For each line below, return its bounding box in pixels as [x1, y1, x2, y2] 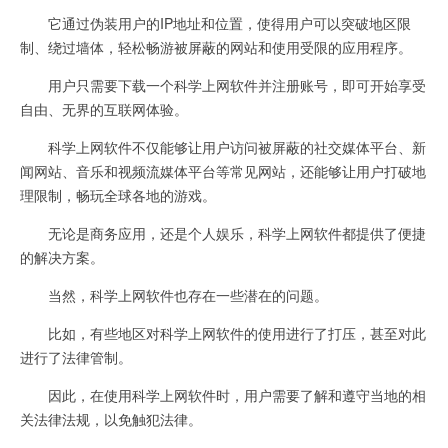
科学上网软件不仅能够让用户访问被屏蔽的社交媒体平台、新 [20, 137, 426, 157]
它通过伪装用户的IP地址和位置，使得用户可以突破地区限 [20, 13, 411, 33]
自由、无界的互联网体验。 [20, 99, 188, 119]
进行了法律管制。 [20, 347, 132, 367]
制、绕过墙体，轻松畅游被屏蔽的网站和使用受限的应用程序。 [20, 37, 412, 57]
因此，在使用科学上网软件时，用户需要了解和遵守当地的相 [20, 385, 426, 405]
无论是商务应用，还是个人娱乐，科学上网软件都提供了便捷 [20, 223, 426, 243]
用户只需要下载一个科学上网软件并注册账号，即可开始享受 [20, 75, 426, 95]
